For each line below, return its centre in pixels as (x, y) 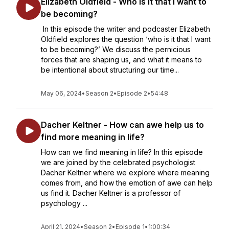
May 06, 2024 (61, 93)
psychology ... (64, 203)
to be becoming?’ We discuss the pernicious (116, 49)
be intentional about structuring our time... (110, 70)
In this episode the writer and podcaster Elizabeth (125, 29)
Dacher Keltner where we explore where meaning (125, 173)
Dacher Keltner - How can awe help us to (122, 125)
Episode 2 (132, 93)
